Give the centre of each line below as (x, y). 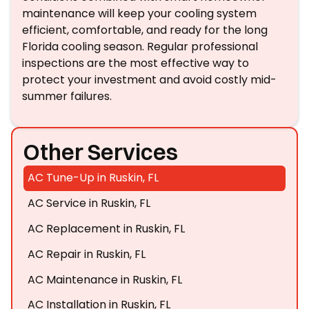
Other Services (101, 152)
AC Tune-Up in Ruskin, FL (93, 178)
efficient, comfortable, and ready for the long (145, 30)
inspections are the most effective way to (136, 63)
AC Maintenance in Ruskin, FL (105, 279)
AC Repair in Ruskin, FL (87, 254)
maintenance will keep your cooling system (139, 13)
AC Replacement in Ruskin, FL (107, 228)
